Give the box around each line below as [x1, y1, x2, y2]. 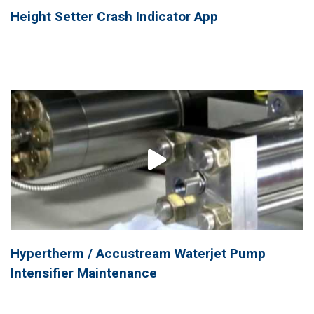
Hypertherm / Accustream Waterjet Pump [11, 245, 266, 261]
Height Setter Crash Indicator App [11, 8, 218, 25]
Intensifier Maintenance [11, 264, 157, 281]
